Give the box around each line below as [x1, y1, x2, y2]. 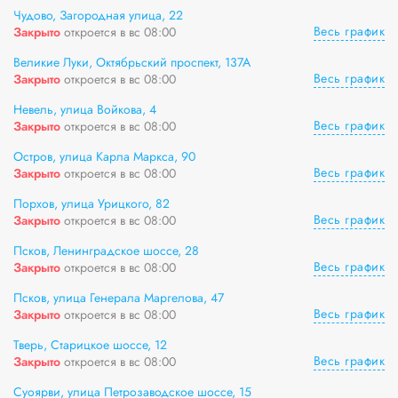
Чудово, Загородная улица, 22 [13, 6, 183, 24]
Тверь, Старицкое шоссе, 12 [13, 336, 167, 354]
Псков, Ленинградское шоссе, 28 [13, 242, 199, 259]
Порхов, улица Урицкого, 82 [13, 195, 170, 212]
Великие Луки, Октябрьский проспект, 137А [13, 53, 251, 71]
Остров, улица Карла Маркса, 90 [13, 147, 195, 165]
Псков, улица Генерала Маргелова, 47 [13, 289, 224, 306]
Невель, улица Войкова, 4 [13, 100, 156, 118]
